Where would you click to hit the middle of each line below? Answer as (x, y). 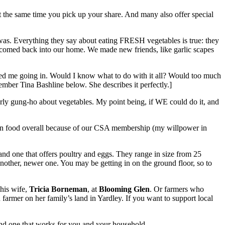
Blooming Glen (124, 189)
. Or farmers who (177, 189)
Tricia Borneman (58, 189)
